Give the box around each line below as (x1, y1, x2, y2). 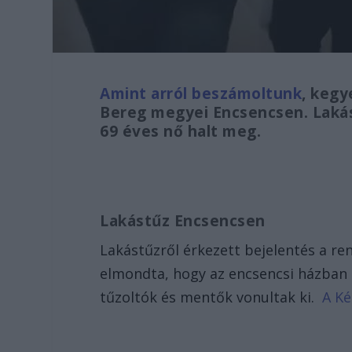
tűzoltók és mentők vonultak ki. (100, 287, 323, 306)
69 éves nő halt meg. (100, 120, 262, 141)
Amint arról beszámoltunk (100, 82, 302, 104)
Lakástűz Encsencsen (100, 210, 266, 231)
